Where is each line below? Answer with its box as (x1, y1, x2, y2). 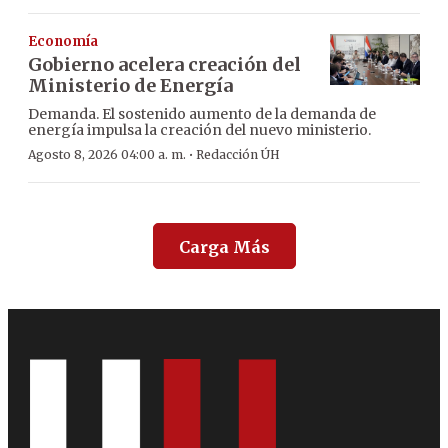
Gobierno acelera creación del (28, 53, 301, 77)
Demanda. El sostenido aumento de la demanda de (28, 105, 376, 124)
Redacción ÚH (196, 147, 280, 163)
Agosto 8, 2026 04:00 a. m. (28, 147, 186, 163)
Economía (28, 33, 98, 51)
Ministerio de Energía (28, 74, 233, 98)
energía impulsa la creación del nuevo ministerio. (28, 121, 371, 140)
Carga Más (178, 237, 270, 258)
